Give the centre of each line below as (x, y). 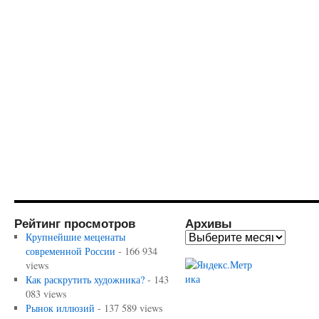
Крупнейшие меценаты (75, 236)
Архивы (209, 223)
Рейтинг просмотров (75, 223)
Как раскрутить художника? (85, 279)
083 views (46, 293)
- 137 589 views (129, 308)
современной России (70, 251)
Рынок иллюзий (60, 308)
